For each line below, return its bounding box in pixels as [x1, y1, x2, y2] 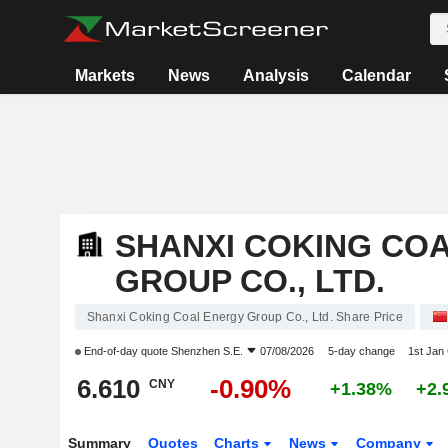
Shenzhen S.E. [170, 345, 243, 357]
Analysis [243, 67, 310, 84]
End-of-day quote [80, 345, 171, 357]
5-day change [327, 345, 395, 357]
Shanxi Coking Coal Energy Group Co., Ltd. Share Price [86, 310, 403, 324]
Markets [75, 67, 136, 84]
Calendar [342, 67, 412, 84]
